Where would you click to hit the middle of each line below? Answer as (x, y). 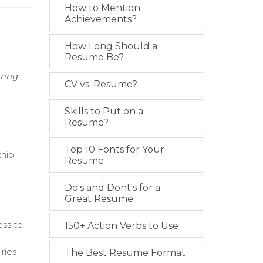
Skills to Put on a (104, 112)
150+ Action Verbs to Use (121, 226)
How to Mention (102, 8)
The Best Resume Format (125, 253)
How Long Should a (111, 46)
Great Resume (99, 199)
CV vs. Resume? (101, 85)
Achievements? (100, 19)
